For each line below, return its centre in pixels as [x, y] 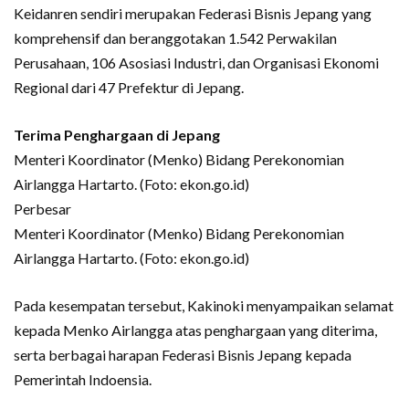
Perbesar [42, 208]
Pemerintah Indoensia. [83, 379]
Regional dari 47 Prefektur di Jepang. [129, 87]
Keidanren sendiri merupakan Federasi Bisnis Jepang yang [193, 13]
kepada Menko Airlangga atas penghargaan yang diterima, [195, 330]
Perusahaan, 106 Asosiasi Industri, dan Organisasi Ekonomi [196, 62]
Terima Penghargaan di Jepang [117, 134]
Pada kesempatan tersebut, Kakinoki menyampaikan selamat [204, 305]
